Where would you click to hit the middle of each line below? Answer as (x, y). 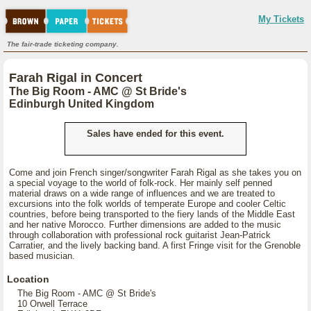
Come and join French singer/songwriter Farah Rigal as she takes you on (155, 173)
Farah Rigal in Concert (76, 78)
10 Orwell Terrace (52, 304)
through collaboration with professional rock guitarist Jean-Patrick (140, 235)
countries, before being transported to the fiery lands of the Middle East (152, 214)
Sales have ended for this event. (155, 134)
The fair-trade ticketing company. (63, 44)
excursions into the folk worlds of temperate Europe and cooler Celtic (148, 204)
